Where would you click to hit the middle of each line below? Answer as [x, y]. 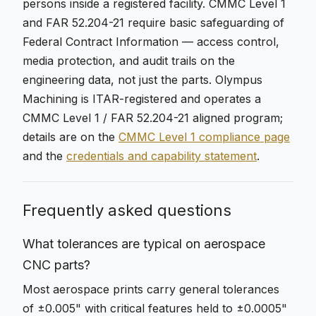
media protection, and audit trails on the [129, 61]
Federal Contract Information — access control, [151, 42]
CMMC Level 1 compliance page [204, 137]
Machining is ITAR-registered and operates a [142, 99]
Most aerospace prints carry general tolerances [151, 289]
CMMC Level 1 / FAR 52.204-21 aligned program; [153, 118]
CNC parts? [56, 265]
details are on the [71, 137]
